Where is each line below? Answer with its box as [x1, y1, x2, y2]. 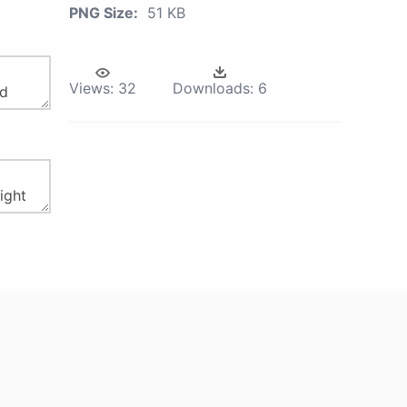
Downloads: [173, 79, 253, 97]
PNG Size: [69, 4, 138, 22]
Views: [69, 79, 114, 97]
